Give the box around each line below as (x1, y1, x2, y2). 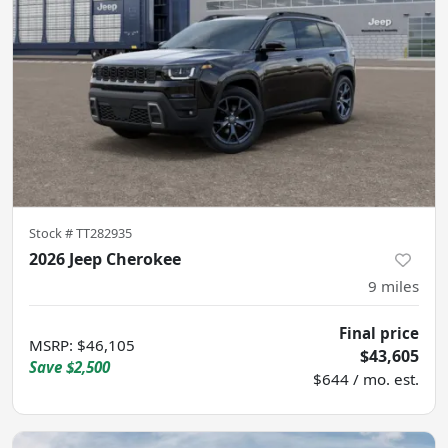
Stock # (29, 223, 76, 242)
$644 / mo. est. (313, 368, 419, 389)
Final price (339, 322, 419, 343)
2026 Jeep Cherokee (29, 247, 181, 270)
